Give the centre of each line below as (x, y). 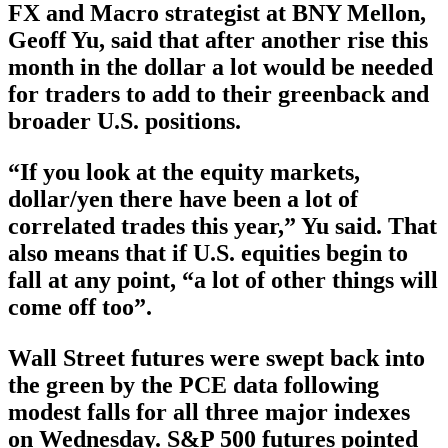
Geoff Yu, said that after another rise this (218, 40)
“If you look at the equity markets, (184, 172)
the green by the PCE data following (193, 385)
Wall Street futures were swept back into (216, 358)
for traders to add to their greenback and (218, 94)
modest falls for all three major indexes (209, 412)
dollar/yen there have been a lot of (183, 199)
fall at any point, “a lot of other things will (223, 280)
